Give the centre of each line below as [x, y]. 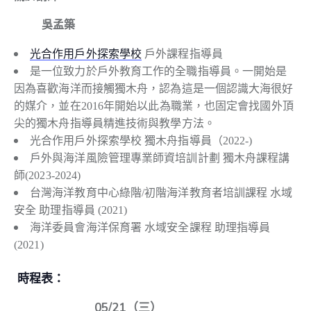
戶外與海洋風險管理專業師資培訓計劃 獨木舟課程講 [160, 158]
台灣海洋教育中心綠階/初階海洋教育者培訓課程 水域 [161, 193]
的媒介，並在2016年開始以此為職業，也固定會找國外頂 [154, 106]
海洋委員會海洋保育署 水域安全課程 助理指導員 [150, 228]
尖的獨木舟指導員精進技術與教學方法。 [115, 124]
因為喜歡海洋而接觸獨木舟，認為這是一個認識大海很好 [154, 89]
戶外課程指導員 [182, 54]
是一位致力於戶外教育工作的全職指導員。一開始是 [159, 72]
